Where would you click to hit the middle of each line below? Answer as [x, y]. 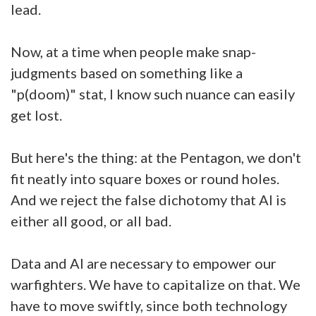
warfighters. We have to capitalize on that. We [156, 284]
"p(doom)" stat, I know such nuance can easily [153, 94]
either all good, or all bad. [92, 221]
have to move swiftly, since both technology [149, 305]
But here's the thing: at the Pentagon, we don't [156, 157]
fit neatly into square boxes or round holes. [145, 178]
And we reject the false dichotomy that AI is [148, 200]
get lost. [38, 115]
